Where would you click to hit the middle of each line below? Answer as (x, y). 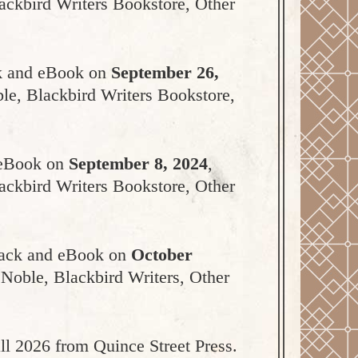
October (162, 255)
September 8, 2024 (138, 163)
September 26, (165, 72)
